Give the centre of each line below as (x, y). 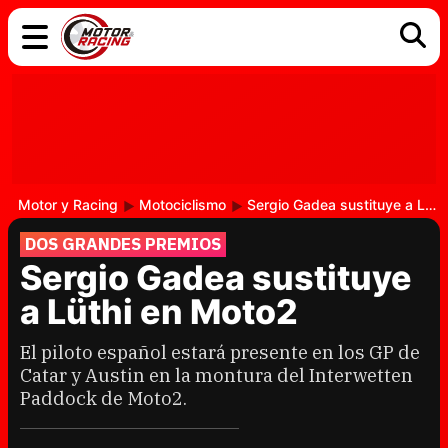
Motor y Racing (68, 204)
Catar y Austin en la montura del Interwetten (216, 375)
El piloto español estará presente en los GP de (220, 352)
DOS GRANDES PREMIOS (123, 244)
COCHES (76, 106)
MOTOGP (323, 137)
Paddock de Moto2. (103, 398)
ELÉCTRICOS (215, 106)
